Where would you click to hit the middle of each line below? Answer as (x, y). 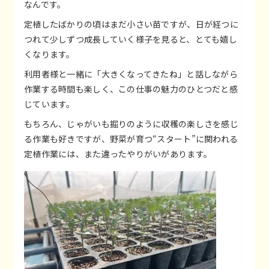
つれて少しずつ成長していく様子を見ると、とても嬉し (131, 39)
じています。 (50, 104)
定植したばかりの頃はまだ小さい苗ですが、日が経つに (131, 24)
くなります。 (50, 54)
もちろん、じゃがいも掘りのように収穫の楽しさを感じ (131, 124)
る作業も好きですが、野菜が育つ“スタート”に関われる (131, 139)
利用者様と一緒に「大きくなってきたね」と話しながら (131, 74)
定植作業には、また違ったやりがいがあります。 (118, 154)
